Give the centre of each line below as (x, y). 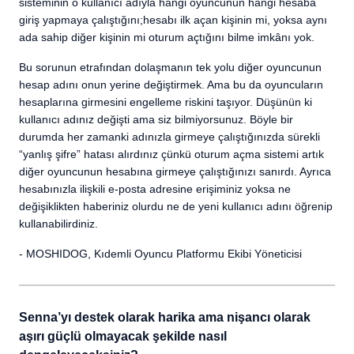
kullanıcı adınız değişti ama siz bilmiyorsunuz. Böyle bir (156, 119)
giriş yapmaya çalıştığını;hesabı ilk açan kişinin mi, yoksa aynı (173, 20)
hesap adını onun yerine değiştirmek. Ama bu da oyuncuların (171, 85)
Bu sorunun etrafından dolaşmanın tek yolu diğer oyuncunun (170, 67)
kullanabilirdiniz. (58, 224)
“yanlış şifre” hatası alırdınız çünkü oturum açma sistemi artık (171, 154)
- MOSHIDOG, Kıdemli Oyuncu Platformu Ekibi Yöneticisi (160, 254)
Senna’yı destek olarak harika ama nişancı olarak (165, 317)
